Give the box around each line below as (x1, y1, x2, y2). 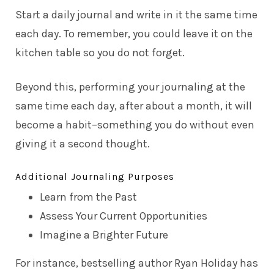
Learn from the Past (40, 190, 137, 204)
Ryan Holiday (174, 256, 237, 270)
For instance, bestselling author (15, 256, 174, 270)
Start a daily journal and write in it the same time (15, 7, 257, 21)
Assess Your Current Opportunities (40, 209, 207, 223)
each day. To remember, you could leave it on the (15, 26, 253, 40)
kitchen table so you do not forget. (15, 45, 185, 59)
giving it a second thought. (15, 136, 150, 150)
